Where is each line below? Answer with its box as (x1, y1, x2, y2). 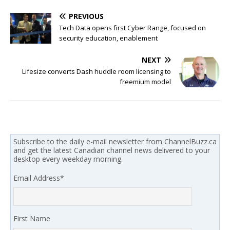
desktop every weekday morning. (13, 154, 123, 164)
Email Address (13, 173, 60, 183)
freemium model (120, 76, 171, 86)
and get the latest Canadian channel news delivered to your (13, 145, 210, 156)
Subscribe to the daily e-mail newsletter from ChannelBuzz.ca (13, 137, 217, 147)
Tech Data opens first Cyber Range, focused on (59, 23, 206, 32)
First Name (13, 214, 50, 224)
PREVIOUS (69, 11, 104, 21)
